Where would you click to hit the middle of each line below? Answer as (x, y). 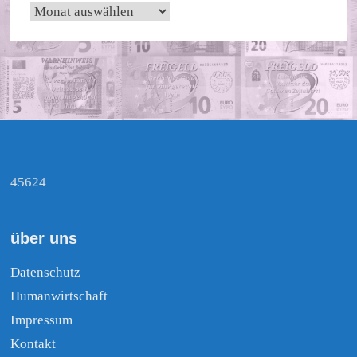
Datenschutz (46, 272)
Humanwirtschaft (59, 296)
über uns (44, 238)
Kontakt (33, 343)
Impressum (42, 320)
